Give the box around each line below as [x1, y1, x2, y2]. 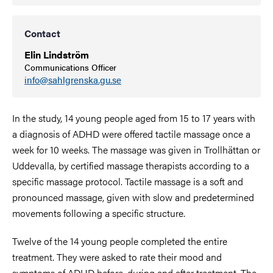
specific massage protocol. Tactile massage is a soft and [12, 174, 243, 188]
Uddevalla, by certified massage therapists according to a [12, 158, 249, 172]
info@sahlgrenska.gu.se [24, 73, 121, 87]
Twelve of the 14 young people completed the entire [12, 233, 227, 248]
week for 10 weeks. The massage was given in [12, 142, 204, 157]
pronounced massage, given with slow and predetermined [12, 190, 254, 204]
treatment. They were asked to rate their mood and [12, 249, 222, 264]
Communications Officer [24, 61, 116, 74]
